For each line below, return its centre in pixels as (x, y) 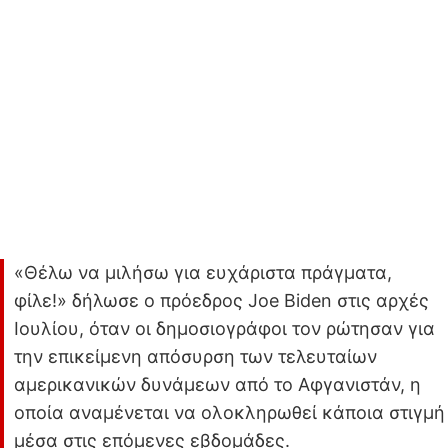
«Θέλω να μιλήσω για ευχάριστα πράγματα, (203, 272)
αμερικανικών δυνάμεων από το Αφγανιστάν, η (217, 384)
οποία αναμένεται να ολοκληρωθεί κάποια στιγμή (229, 412)
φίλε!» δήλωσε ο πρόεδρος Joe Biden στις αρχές (221, 300)
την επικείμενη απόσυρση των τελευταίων (195, 356)
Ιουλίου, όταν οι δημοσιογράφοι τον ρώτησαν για (224, 328)
